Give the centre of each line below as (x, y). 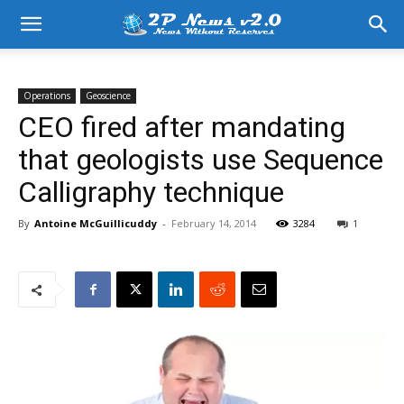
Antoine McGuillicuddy (96, 223)
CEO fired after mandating (182, 127)
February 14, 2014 (214, 223)
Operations (47, 96)
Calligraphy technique (151, 192)
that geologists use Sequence (201, 160)
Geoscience (108, 96)
